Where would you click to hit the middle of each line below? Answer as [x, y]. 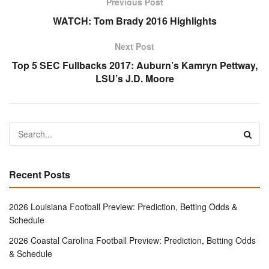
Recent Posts [40, 175]
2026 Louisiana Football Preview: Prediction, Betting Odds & [123, 207]
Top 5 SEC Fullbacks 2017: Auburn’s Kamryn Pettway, [134, 65]
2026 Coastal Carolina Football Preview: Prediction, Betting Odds [132, 240]
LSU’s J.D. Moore [134, 79]
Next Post [134, 47]
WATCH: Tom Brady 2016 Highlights [134, 21]
